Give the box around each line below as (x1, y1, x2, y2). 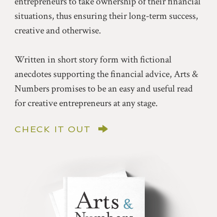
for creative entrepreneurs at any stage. (15, 96, 158, 109)
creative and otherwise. (15, 24, 101, 37)
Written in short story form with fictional (15, 53, 171, 66)
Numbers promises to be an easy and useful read (15, 82, 193, 95)
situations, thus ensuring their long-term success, (15, 9, 198, 22)
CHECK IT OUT (15, 124, 91, 134)
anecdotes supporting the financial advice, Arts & (15, 67, 198, 80)
